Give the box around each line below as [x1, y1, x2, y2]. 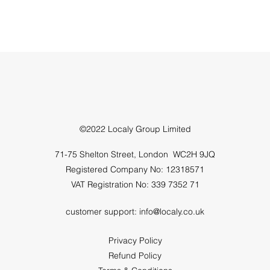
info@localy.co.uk [139, 206, 204, 218]
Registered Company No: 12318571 [66, 164, 204, 175]
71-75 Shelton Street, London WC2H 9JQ [55, 149, 215, 160]
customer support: [66, 206, 139, 218]
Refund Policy [108, 250, 162, 262]
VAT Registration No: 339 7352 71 [71, 179, 199, 190]
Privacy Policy [108, 235, 162, 246]
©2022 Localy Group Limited [79, 124, 191, 135]
